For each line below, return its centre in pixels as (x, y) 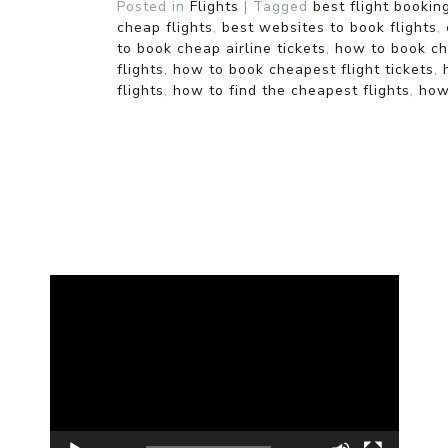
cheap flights (165, 27)
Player (72, 305)
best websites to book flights (329, 27)
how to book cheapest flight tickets (303, 69)
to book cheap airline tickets (221, 48)
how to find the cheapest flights (291, 90)
